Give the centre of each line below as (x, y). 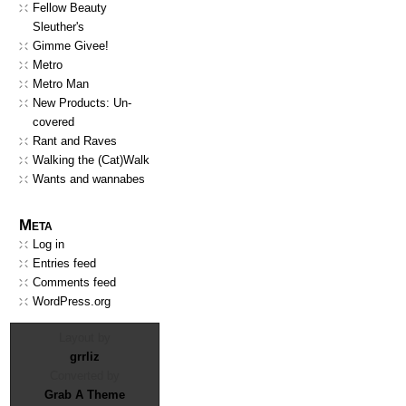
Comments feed (74, 282)
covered (53, 122)
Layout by (85, 337)
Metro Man (61, 84)
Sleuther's (58, 27)
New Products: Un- (82, 103)
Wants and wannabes (89, 179)
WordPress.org (72, 301)
